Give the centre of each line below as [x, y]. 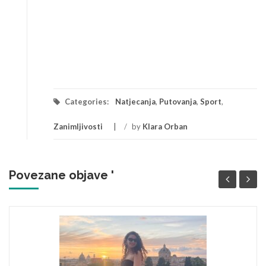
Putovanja [178, 102]
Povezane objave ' [61, 175]
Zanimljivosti [78, 127]
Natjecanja [135, 102]
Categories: [87, 102]
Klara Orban [165, 127]
